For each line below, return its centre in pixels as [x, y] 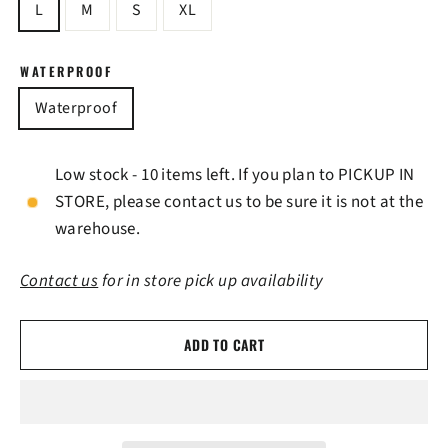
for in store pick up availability [211, 281]
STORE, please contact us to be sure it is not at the [239, 202]
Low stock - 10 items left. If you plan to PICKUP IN [235, 175]
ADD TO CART [224, 345]
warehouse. [98, 229]
